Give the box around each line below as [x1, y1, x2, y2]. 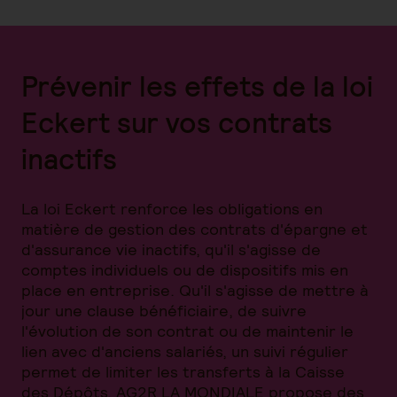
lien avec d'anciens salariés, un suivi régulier [21, 341, 348, 362]
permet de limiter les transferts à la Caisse [21, 362, 345, 382]
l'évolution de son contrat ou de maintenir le [21, 321, 354, 341]
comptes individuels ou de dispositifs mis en [21, 260, 348, 280]
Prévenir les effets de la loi [21, 68, 373, 105]
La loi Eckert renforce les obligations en [21, 198, 323, 219]
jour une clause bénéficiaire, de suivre [21, 300, 307, 321]
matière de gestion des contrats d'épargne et [21, 219, 368, 239]
